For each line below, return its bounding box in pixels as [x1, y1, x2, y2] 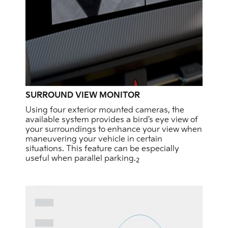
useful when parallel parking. [25, 154, 136, 164]
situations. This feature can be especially [25, 144, 179, 154]
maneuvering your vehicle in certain [25, 134, 162, 145]
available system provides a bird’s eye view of [25, 115, 198, 125]
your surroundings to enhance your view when [25, 125, 202, 135]
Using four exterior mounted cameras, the [25, 105, 184, 116]
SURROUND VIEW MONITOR [25, 91, 140, 101]
